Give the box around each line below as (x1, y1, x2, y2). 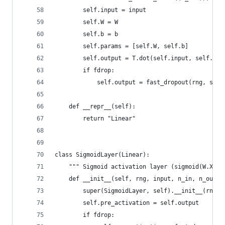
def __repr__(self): (55, 103, 136, 110)
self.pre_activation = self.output (55, 199, 199, 206)
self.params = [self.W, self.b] (55, 43, 188, 50)
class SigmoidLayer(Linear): (55, 151, 150, 158)
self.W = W (55, 19, 118, 26)
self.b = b (55, 31, 118, 38)
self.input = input (55, 7, 146, 14)
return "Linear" (55, 115, 136, 122)
